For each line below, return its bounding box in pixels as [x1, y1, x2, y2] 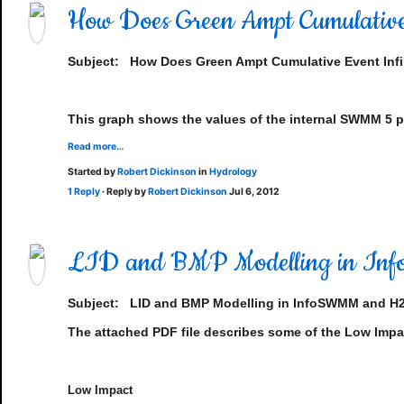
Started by [68, 166, 117, 178]
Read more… [68, 141, 124, 152]
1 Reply [68, 186, 100, 197]
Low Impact [68, 383, 133, 397]
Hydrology [209, 166, 257, 178]
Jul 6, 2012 [229, 186, 280, 197]
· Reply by [100, 186, 148, 197]
